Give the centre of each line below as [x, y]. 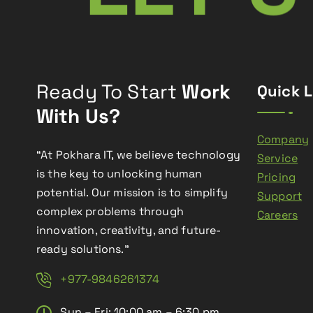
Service [278, 158]
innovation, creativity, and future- [129, 230]
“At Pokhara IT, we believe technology [138, 155]
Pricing [277, 177]
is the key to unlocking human [119, 174]
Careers [278, 215]
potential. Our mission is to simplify [132, 192]
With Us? [79, 116]
